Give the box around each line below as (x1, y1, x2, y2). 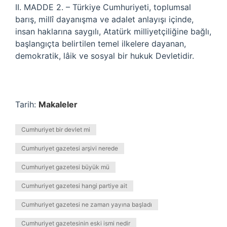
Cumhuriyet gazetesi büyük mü (21, 163, 109, 171)
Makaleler (39, 99, 78, 109)
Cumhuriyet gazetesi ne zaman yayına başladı (21, 201, 152, 208)
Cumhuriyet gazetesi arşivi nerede (21, 144, 118, 152)
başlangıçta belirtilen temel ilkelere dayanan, (15, 39, 186, 49)
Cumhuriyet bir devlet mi (21, 126, 90, 133)
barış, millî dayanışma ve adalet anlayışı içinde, (15, 14, 194, 24)
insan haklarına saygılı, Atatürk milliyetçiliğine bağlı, (15, 26, 211, 36)
